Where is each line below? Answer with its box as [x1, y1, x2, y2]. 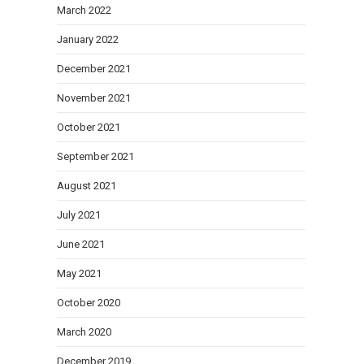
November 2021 [57, 92, 131, 104]
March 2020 [57, 326, 111, 338]
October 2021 [57, 121, 120, 133]
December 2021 [57, 63, 131, 75]
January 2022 [57, 33, 119, 45]
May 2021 [57, 267, 102, 279]
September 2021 [57, 150, 134, 162]
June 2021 [57, 238, 105, 250]
